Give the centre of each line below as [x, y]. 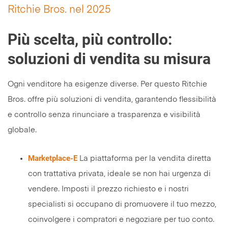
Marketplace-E [53, 159]
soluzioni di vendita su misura [109, 59]
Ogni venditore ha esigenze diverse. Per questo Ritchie [107, 84]
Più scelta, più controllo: [90, 40]
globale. [22, 130]
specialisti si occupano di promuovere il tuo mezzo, [122, 205]
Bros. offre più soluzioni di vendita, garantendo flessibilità [112, 100]
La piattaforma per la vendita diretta [145, 159]
